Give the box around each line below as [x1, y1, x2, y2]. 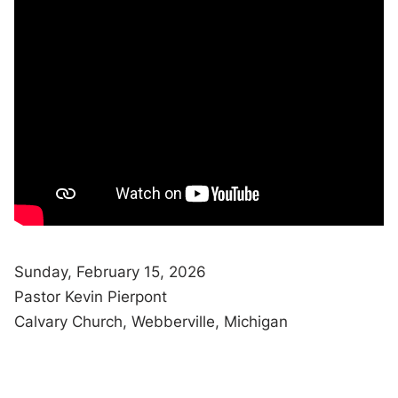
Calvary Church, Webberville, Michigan [14, 313, 289, 330]
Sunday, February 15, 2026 [14, 263, 207, 281]
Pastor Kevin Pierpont [14, 288, 168, 306]
